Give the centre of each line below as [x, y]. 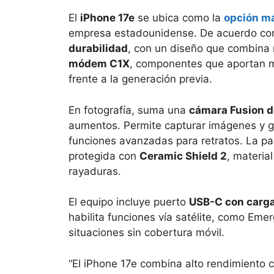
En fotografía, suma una [129, 110]
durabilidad [98, 49]
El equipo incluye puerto [129, 202]
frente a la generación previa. [140, 79]
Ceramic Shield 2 [183, 156]
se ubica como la [179, 18]
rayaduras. [95, 171]
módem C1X [99, 64]
